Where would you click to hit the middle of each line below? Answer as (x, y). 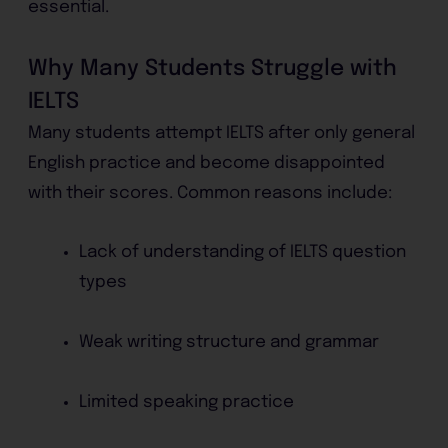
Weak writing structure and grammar (229, 342)
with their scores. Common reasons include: (210, 193)
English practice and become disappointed (207, 163)
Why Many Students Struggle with (213, 68)
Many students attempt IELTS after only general (222, 133)
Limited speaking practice (187, 402)
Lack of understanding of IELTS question (243, 253)
